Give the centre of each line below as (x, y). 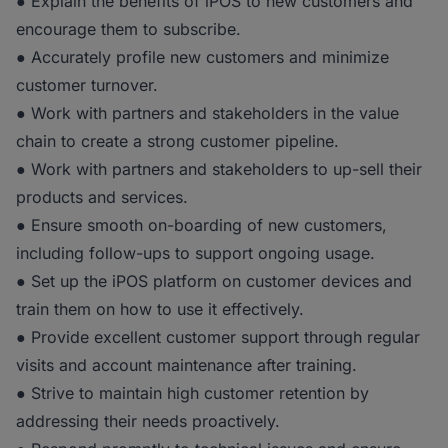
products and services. (102, 197)
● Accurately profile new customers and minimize (202, 57)
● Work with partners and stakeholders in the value (207, 113)
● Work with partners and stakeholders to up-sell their (219, 169)
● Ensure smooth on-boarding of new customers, (201, 225)
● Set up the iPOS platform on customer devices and (214, 281)
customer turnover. (87, 85)
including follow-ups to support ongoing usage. (195, 253)
